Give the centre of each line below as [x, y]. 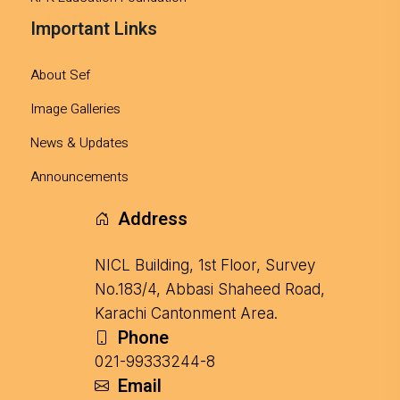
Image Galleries [75, 109]
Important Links [94, 29]
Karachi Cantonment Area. [186, 314]
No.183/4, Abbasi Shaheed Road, [210, 290]
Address [153, 220]
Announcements [79, 177]
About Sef [60, 75]
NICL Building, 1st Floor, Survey [205, 266]
